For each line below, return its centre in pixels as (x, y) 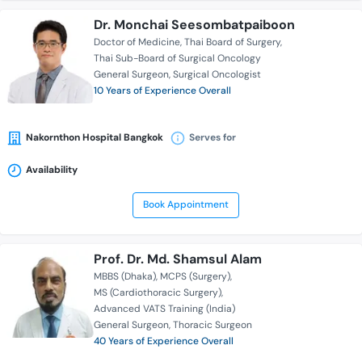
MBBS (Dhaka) (125, 277)
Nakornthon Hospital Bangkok (95, 138)
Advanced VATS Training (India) (164, 309)
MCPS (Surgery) (195, 277)
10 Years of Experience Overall (162, 91)
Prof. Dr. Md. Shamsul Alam (178, 259)
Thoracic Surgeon (213, 325)
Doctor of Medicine (137, 42)
